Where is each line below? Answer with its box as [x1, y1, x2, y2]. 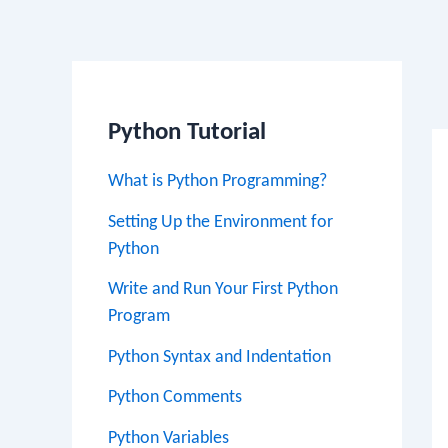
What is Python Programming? [108, 172, 327, 191]
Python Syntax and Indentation [108, 347, 331, 367]
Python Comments [108, 388, 242, 407]
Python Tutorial [108, 120, 266, 145]
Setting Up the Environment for [108, 212, 333, 232]
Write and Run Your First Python [108, 280, 338, 299]
